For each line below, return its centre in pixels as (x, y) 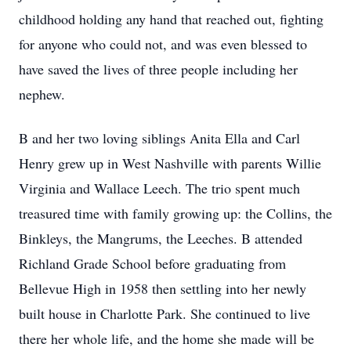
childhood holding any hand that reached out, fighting (171, 19)
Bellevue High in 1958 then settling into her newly (163, 288)
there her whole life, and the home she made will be (166, 338)
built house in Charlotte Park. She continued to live (165, 313)
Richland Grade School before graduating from (152, 263)
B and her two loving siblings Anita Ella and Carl (159, 138)
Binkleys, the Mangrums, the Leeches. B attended (161, 238)
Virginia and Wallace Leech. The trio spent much (159, 188)
